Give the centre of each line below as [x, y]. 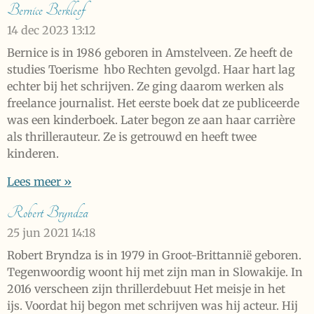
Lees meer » [39, 182]
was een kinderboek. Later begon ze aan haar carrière [151, 120]
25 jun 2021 [38, 233]
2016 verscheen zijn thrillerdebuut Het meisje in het [146, 289]
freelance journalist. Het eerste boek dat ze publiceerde [153, 103]
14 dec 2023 [38, 30]
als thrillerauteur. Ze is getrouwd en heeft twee [132, 137]
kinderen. [34, 154]
